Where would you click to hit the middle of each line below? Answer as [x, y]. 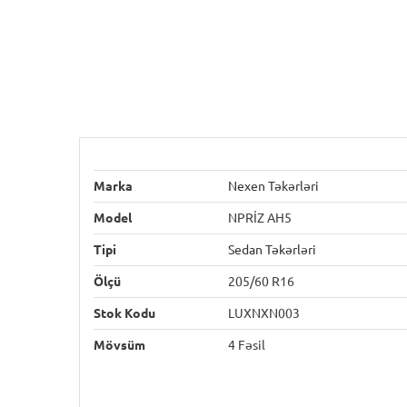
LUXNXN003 [264, 313]
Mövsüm [119, 345]
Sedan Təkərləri [272, 250]
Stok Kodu [124, 313]
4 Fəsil [247, 345]
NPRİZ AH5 [260, 218]
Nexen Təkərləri [273, 186]
